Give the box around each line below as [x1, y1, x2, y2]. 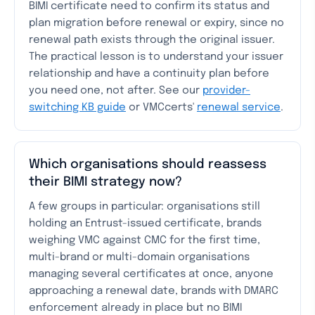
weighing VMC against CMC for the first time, [29, 235, 260, 246]
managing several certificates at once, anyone [29, 269, 274, 280]
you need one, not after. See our [29, 85, 202, 96]
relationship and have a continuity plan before [29, 68, 269, 79]
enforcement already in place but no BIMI [29, 302, 242, 314]
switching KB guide [29, 102, 126, 113]
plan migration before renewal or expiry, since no [29, 18, 284, 29]
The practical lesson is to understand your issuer [29, 51, 283, 63]
